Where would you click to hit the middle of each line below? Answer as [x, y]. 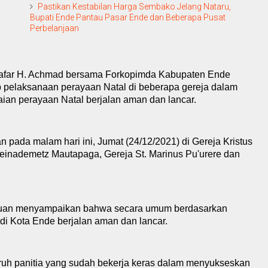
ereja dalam [212, 87]
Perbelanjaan [54, 28]
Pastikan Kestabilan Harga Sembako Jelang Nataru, [134, 7]
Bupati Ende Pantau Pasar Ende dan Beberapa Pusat [128, 17]
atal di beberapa [146, 87]
